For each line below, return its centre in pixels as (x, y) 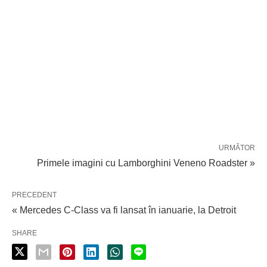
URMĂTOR (237, 148)
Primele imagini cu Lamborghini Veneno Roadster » (146, 163)
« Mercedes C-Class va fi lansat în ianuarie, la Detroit (124, 210)
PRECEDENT (34, 195)
